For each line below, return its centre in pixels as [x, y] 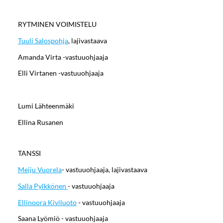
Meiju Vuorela [40, 170]
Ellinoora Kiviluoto [47, 202]
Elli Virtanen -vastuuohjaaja [60, 73]
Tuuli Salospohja [43, 40]
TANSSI [29, 153]
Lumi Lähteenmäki [46, 106]
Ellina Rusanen [40, 122]
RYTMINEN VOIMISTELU [57, 24]
